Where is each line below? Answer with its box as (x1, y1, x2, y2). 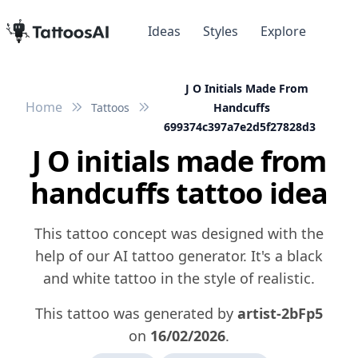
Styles (203, 22, 238, 41)
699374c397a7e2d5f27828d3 (164, 119, 316, 135)
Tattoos (91, 100, 129, 116)
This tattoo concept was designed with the (34, 224, 324, 244)
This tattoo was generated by (35, 304, 237, 324)
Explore (261, 22, 306, 41)
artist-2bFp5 (237, 304, 323, 324)
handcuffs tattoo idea (30, 173, 328, 213)
